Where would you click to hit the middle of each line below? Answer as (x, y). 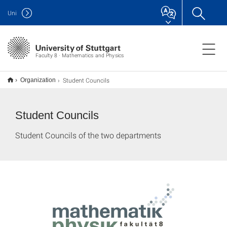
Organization (38, 80)
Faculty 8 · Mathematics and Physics (80, 55)
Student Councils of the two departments (88, 135)
